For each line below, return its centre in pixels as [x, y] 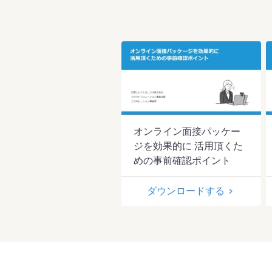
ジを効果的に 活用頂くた [188, 146]
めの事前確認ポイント [182, 160]
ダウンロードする [186, 191]
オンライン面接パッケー [187, 131]
